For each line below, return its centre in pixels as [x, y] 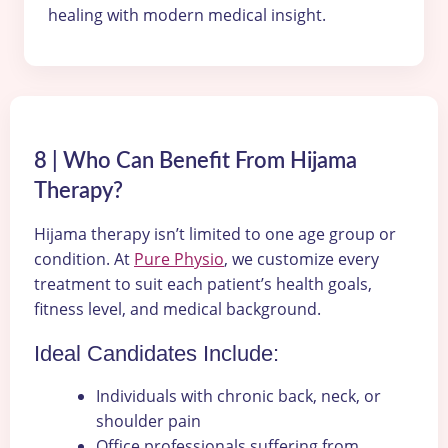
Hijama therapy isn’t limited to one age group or [215, 234]
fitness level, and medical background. [177, 309]
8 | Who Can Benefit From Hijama [195, 161]
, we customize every [301, 259]
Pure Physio [179, 259]
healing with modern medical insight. [187, 14]
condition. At [84, 259]
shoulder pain [148, 421]
